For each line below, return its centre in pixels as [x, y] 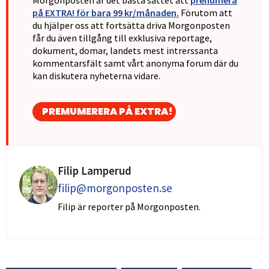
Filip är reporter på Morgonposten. [129, 207]
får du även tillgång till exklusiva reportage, [122, 38]
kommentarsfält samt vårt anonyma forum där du [135, 63]
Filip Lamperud [95, 171]
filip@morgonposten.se [115, 188]
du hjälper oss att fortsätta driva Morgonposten [131, 25]
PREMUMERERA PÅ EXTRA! [107, 112]
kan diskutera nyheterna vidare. [96, 75]
